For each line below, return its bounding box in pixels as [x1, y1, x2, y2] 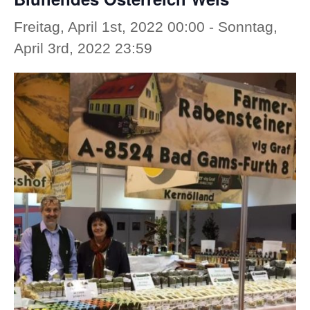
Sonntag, [218, 19, 277, 35]
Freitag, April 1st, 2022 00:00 [14, 19, 205, 35]
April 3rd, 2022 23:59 [14, 40, 152, 57]
